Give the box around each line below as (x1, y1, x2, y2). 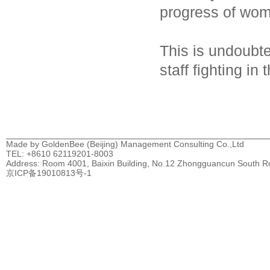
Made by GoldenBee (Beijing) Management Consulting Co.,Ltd (6, 139, 244, 149)
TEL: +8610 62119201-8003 (6, 149, 113, 159)
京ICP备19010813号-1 (6, 168, 92, 178)
